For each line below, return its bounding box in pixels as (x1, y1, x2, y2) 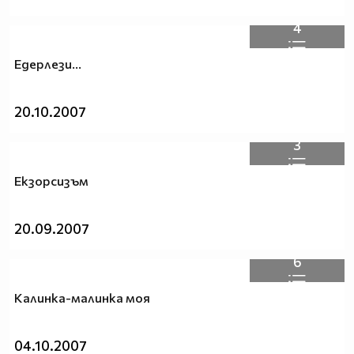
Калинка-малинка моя (14, 290, 150, 306)
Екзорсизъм (14, 173, 88, 189)
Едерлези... (14, 56, 81, 72)
